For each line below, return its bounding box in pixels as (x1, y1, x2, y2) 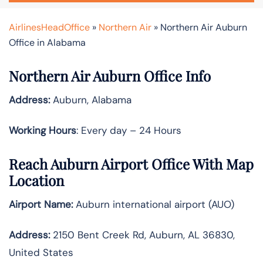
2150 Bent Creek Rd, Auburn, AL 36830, (50, 228, 235, 242)
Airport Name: (9, 198, 73, 211)
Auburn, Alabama (50, 93, 131, 106)
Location (9, 171, 64, 190)
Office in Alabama (9, 36, 86, 49)
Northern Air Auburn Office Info (9, 66, 211, 85)
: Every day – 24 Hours (76, 123, 181, 137)
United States (9, 246, 73, 259)
